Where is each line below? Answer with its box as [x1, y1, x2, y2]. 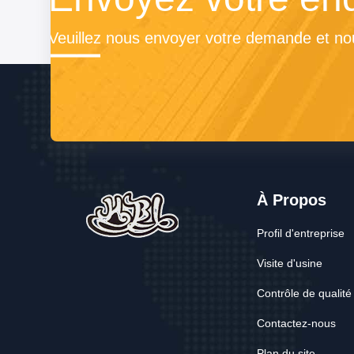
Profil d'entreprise [257, 227, 345, 240]
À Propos [257, 191, 326, 209]
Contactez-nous [257, 317, 336, 330]
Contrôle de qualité [257, 287, 352, 300]
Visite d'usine [257, 257, 322, 270]
